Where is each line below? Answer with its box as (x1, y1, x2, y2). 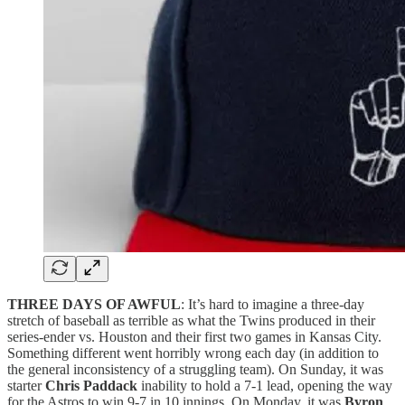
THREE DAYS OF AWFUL (7, 296, 181, 312)
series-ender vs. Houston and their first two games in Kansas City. (7, 328, 381, 344)
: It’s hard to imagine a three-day (181, 296, 364, 312)
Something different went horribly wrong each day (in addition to (7, 344, 379, 361)
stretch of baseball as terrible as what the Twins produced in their (7, 312, 375, 328)
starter (7, 377, 45, 393)
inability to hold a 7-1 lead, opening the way (137, 377, 392, 393)
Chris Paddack (45, 377, 137, 393)
